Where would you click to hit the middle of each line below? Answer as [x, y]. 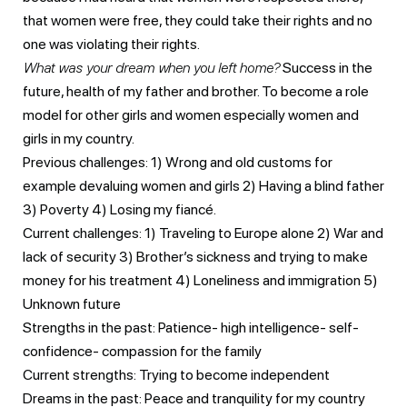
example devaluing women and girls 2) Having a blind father [203, 185]
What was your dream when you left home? [151, 67]
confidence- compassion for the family [142, 351]
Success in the [326, 67]
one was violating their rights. [111, 44]
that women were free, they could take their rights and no [198, 20]
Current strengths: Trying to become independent [176, 374]
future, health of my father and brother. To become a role [196, 91]
